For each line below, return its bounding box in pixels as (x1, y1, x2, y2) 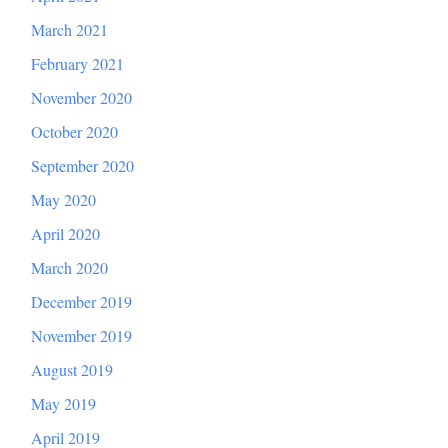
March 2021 (31, 19, 108, 41)
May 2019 (31, 393, 96, 415)
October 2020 (31, 121, 118, 143)
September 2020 (31, 155, 134, 177)
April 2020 (31, 223, 100, 245)
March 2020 (31, 257, 108, 279)
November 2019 (31, 325, 132, 347)
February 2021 (31, 53, 124, 75)
